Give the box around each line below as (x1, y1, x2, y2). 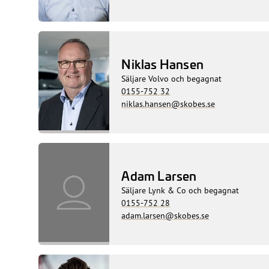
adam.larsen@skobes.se (121, 210, 210, 220)
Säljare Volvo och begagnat (121, 73, 222, 83)
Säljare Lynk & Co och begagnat (121, 184, 240, 195)
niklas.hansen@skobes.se (121, 98, 216, 109)
